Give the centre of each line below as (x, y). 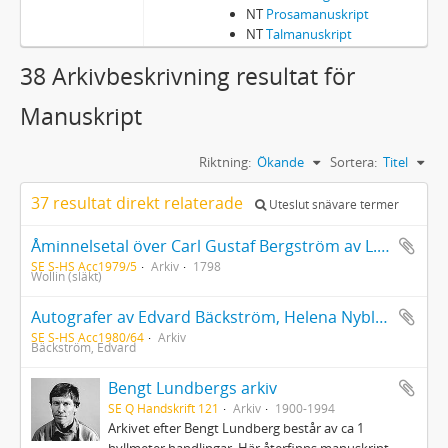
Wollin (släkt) (66, 276)
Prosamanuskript (317, 14)
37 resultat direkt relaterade (139, 203)
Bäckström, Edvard (83, 347)
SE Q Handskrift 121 (164, 408)
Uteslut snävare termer (332, 204)
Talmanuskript (308, 34)
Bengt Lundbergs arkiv (193, 388)
